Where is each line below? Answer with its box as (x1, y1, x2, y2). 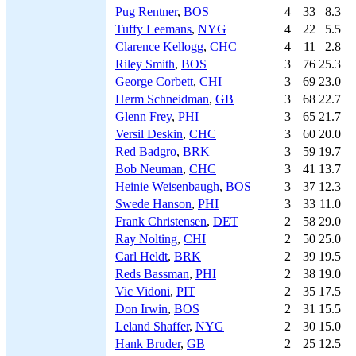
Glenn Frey (115, 110, 172, 123)
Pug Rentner (115, 5, 177, 18)
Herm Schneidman (115, 92, 209, 106)
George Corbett (115, 75, 193, 88)
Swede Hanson (115, 197, 192, 211)
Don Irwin (115, 302, 168, 315)
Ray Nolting (115, 232, 177, 246)
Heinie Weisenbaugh (115, 180, 219, 193)
